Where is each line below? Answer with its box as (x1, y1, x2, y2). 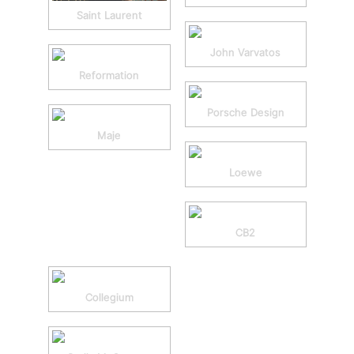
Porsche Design (206, 106, 284, 119)
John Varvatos (210, 46, 281, 58)
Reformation (79, 69, 140, 81)
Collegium (85, 290, 134, 303)
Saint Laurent (76, 9, 142, 21)
